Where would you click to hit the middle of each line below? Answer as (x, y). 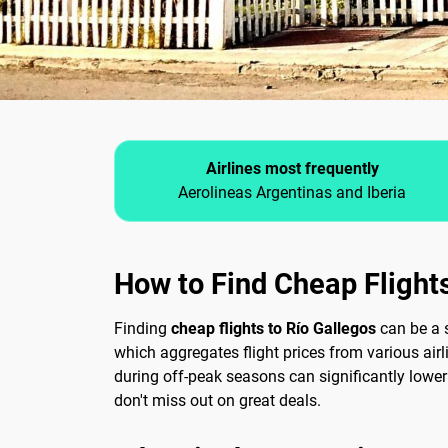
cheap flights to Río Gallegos (273, 329)
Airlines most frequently (292, 169)
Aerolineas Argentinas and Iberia (292, 193)
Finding (142, 329)
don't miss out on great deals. (217, 401)
